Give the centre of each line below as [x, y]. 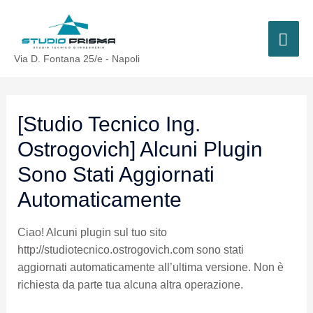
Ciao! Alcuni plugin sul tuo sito [92, 232]
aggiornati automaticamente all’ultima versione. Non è [150, 267]
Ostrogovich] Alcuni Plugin [140, 149]
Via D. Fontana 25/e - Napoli [77, 59]
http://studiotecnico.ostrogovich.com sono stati [130, 249]
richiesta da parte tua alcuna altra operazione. [130, 284]
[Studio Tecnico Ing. [109, 124]
